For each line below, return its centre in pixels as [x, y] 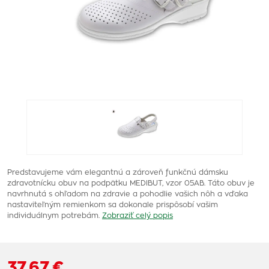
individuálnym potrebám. [53, 216]
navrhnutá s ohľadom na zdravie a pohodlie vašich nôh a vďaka [128, 194]
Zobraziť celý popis [138, 216]
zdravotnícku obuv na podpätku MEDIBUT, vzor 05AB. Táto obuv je [131, 183]
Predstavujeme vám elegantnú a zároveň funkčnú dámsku [118, 172]
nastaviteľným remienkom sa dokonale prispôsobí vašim [113, 205]
